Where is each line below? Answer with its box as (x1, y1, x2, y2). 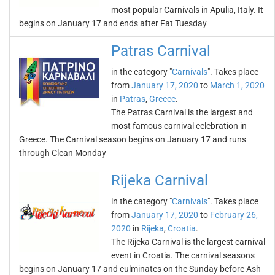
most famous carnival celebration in (111, 121, 247, 131)
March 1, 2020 (210, 80, 265, 90)
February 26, (210, 210, 258, 220)
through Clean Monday (19, 148, 106, 158)
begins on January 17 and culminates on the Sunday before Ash (19, 264, 261, 274)
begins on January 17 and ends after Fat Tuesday (19, 18, 207, 28)
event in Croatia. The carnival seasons (111, 250, 255, 260)
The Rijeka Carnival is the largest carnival (111, 237, 265, 247)
